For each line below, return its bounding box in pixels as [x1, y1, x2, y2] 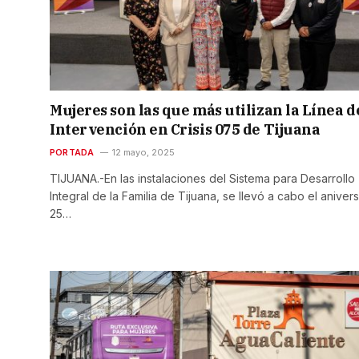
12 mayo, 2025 [111, 146, 175, 158]
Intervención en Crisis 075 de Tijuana [50, 119, 321, 139]
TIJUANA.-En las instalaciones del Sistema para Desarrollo [50, 171, 355, 185]
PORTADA [50, 146, 95, 158]
